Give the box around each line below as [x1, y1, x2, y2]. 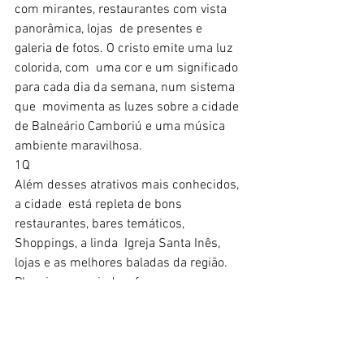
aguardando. [15, 313, 84, 330]
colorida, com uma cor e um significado [15, 59, 241, 76]
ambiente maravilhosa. [15, 137, 142, 154]
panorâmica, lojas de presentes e [15, 20, 206, 37]
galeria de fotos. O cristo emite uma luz [15, 40, 236, 57]
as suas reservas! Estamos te [15, 293, 181, 310]
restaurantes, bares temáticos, [15, 215, 188, 232]
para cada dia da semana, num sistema [15, 79, 238, 96]
